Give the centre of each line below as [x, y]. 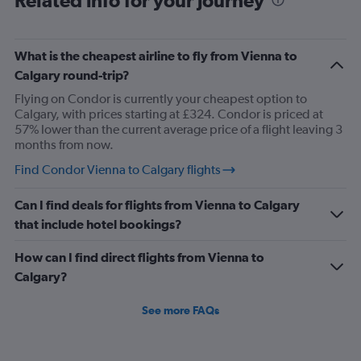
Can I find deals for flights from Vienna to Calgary [157, 205]
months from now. [64, 145]
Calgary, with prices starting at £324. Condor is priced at [169, 114]
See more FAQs [180, 310]
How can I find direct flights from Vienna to [139, 257]
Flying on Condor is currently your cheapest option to [161, 99]
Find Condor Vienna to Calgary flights [118, 170]
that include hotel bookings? [98, 224]
